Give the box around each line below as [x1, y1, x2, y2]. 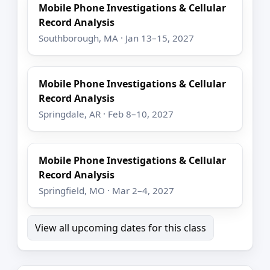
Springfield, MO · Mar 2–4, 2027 [39, 184, 175, 196]
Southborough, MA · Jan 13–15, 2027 [39, 31, 195, 44]
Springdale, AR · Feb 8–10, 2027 [39, 108, 174, 121]
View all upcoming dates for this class [35, 221, 206, 234]
